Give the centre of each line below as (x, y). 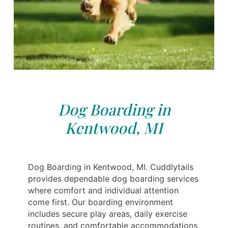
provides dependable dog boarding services (113, 178)
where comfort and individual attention (103, 190)
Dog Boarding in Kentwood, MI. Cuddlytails (111, 167)
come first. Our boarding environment (101, 202)
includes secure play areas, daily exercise (108, 213)
